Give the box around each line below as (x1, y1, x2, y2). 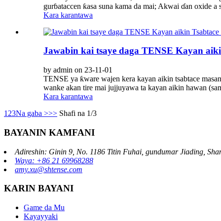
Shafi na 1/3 (59, 109, 97, 118)
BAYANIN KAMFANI (4, 127, 95, 138)
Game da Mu (24, 203, 65, 212)
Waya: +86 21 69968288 (15, 156, 93, 165)
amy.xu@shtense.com (15, 165, 82, 174)
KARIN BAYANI (4, 183, 74, 194)
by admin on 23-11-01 (43, 66, 112, 74)
